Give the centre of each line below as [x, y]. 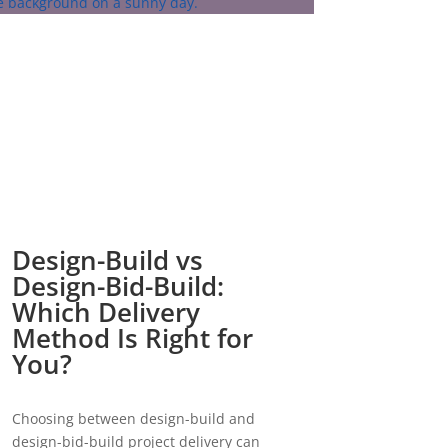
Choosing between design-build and [133, 419]
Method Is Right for [132, 338]
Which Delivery [105, 312]
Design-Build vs [107, 260]
